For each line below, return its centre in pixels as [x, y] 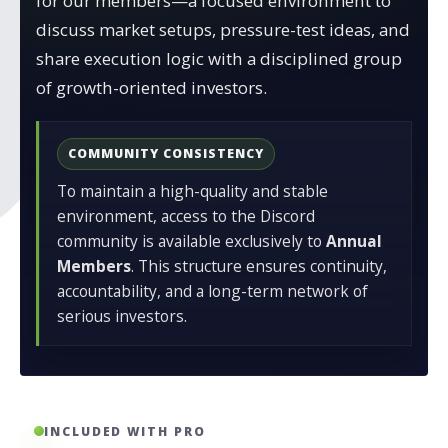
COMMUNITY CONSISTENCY [165, 154]
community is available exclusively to [192, 240]
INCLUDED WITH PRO [125, 431]
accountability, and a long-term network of [213, 290]
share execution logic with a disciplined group [219, 58]
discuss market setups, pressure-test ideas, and [223, 29]
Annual [354, 240]
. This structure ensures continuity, [259, 265]
